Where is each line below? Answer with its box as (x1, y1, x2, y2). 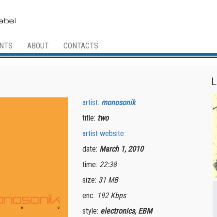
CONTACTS (63, 41, 98, 50)
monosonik (101, 98, 136, 108)
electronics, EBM (100, 206, 153, 216)
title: (82, 113, 98, 123)
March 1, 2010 (99, 144, 144, 154)
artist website (82, 129, 124, 139)
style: (82, 206, 101, 216)
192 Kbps (97, 191, 126, 201)
